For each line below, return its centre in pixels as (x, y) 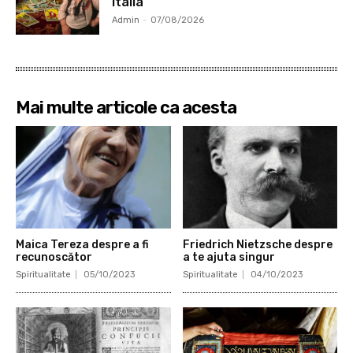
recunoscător (54, 257)
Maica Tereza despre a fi (82, 244)
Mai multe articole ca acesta (126, 108)
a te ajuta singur (229, 257)
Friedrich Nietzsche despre (257, 244)
